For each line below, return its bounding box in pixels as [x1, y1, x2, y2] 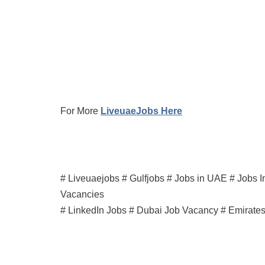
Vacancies [60, 189, 104, 199]
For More [60, 106, 101, 116]
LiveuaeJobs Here [101, 106, 182, 116]
